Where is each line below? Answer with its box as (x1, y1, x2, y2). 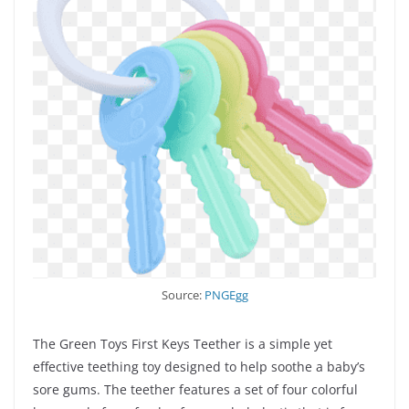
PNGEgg (204, 287, 248, 304)
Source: (161, 287, 204, 304)
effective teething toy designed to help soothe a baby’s (33, 358, 365, 376)
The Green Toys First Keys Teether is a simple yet (33, 335, 332, 353)
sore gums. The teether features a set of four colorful (33, 381, 358, 399)
